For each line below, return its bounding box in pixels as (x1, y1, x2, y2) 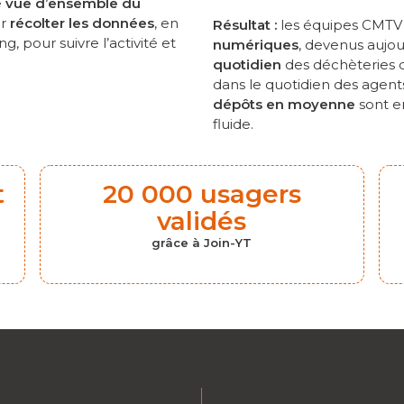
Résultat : (213, 15, 277, 33)
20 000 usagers (102, 178, 301, 209)
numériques (213, 35, 298, 53)
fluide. (213, 115, 253, 133)
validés (157, 205, 247, 236)
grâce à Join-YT (151, 234, 252, 250)
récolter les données (10, 14, 154, 32)
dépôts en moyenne (213, 95, 355, 113)
